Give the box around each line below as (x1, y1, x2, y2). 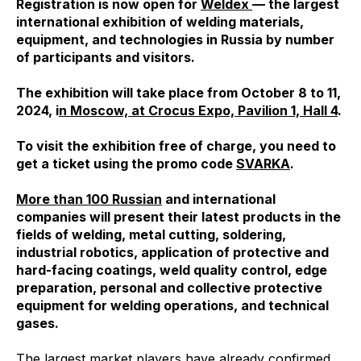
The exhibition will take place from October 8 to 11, (16, 85, 341, 101)
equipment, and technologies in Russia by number (16, 31, 334, 48)
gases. (16, 315, 59, 331)
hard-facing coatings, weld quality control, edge (16, 262, 327, 278)
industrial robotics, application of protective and (16, 244, 329, 260)
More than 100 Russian (16, 191, 162, 207)
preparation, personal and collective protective (16, 280, 322, 296)
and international (162, 191, 276, 207)
